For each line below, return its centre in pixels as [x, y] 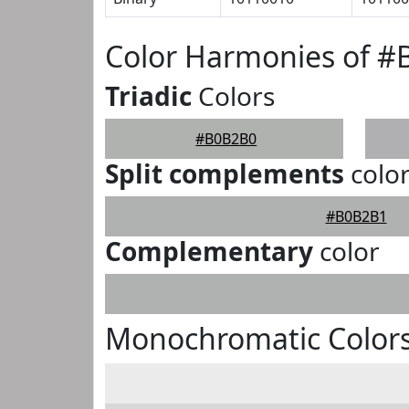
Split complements [225, 173]
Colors [233, 96]
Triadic [148, 96]
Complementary [209, 251]
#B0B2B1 [356, 216]
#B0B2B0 [226, 139]
